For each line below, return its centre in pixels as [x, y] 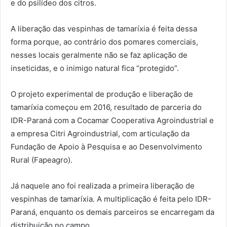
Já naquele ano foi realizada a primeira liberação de [103, 185]
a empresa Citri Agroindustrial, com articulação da [100, 133]
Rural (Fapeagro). [42, 160]
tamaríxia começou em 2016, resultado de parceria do [106, 107]
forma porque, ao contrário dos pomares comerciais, [104, 42]
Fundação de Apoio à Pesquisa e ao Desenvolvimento [106, 146]
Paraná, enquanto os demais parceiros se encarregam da [112, 212]
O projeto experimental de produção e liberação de [102, 94]
